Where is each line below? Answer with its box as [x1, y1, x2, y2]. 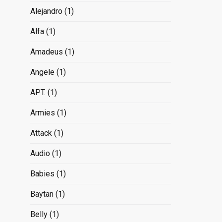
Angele [30, 67, 55, 77]
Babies [30, 168, 55, 178]
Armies [30, 108, 55, 117]
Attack [30, 128, 52, 138]
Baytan [30, 189, 54, 199]
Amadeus [30, 47, 63, 56]
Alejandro [30, 6, 62, 16]
